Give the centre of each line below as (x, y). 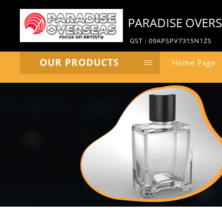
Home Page (194, 62)
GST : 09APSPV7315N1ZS (171, 41)
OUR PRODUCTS (79, 62)
